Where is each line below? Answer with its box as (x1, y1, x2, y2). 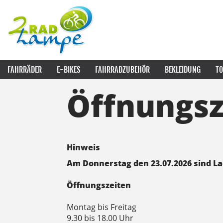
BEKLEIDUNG (165, 64, 201, 75)
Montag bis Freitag (67, 202, 137, 213)
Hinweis (67, 142, 101, 153)
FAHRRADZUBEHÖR (95, 64, 150, 75)
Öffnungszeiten (67, 180, 131, 191)
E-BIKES (57, 64, 80, 75)
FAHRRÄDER (7, 64, 42, 75)
